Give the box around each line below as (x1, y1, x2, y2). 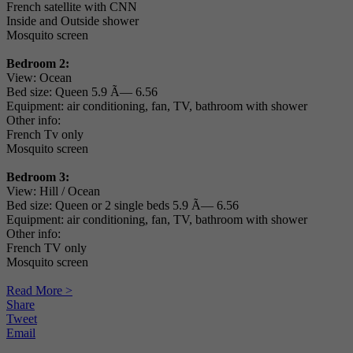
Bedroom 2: (6, 57, 69, 71)
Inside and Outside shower (6, 14, 139, 28)
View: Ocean (6, 71, 72, 85)
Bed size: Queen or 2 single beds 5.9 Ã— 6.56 (6, 199, 239, 213)
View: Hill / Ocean (6, 184, 100, 199)
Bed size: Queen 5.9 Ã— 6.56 (6, 85, 158, 99)
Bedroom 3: (6, 170, 69, 184)
